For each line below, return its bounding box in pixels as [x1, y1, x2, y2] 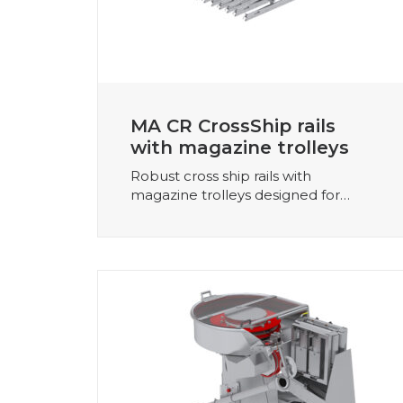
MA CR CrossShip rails [130, 114, 336, 137]
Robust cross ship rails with [130, 166, 311, 184]
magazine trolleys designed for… [130, 185, 350, 203]
